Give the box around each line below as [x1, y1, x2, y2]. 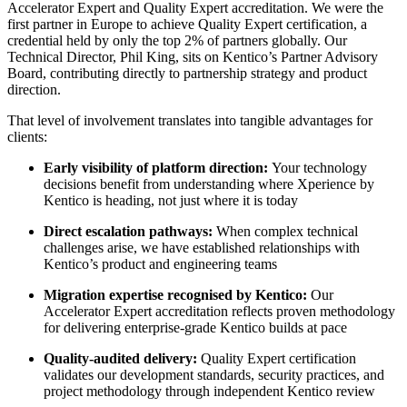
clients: [7, 128, 47, 144]
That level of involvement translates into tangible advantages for [7, 112, 372, 128]
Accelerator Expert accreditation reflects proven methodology [44, 303, 395, 319]
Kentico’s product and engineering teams [44, 255, 277, 272]
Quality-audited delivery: [44, 350, 201, 366]
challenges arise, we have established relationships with [44, 239, 360, 255]
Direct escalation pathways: [44, 223, 216, 239]
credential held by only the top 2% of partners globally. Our [7, 32, 347, 48]
